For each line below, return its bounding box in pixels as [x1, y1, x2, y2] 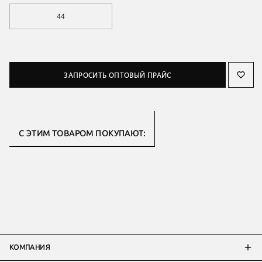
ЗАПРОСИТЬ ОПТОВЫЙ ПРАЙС [64, 70, 171, 80]
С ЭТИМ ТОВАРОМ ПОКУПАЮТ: [19, 128, 146, 139]
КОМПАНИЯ [9, 243, 50, 251]
